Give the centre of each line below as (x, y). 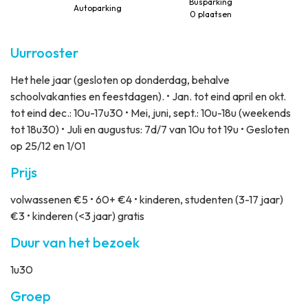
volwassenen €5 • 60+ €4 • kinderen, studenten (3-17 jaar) (147, 200)
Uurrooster (44, 53)
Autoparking (98, 8)
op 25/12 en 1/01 (48, 146)
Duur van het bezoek (75, 243)
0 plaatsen (210, 14)
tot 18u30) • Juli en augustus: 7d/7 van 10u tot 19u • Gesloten (150, 130)
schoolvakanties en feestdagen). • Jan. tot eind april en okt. (148, 97)
